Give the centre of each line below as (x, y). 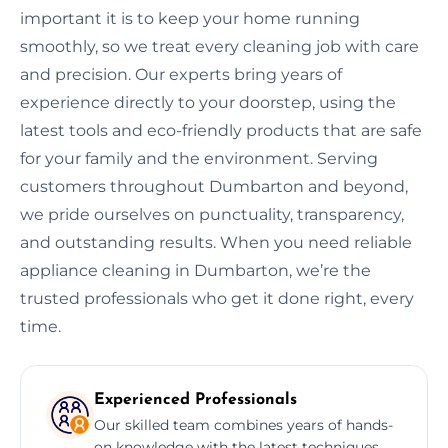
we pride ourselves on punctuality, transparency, (212, 214)
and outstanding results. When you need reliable (216, 242)
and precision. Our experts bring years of (181, 74)
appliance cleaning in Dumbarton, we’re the (195, 270)
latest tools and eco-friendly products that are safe (221, 130)
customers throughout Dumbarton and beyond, (214, 186)
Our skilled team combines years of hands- (243, 424)
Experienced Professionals (195, 399)
